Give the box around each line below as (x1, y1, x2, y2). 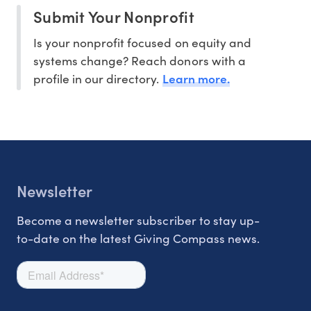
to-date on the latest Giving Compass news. (17, 230, 260, 247)
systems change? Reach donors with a (33, 52, 246, 69)
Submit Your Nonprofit (33, 6, 194, 28)
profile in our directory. (33, 70, 162, 87)
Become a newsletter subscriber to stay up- (17, 212, 260, 229)
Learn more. (162, 69, 230, 87)
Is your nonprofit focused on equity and (33, 34, 251, 51)
